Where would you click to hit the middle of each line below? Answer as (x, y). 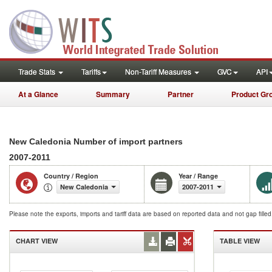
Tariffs (91, 71)
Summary (113, 94)
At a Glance (38, 94)
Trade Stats (38, 71)
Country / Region (71, 176)
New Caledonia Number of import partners (96, 141)
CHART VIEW (37, 241)
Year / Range (198, 176)
